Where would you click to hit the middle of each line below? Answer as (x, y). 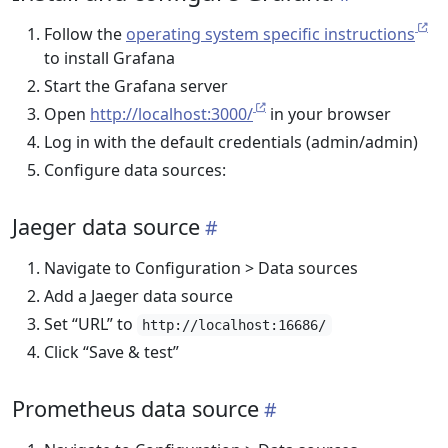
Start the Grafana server (136, 86)
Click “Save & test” (111, 352)
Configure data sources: (135, 170)
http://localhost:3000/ (171, 114)
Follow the (85, 34)
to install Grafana (109, 58)
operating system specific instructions (270, 34)
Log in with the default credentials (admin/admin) (231, 142)
